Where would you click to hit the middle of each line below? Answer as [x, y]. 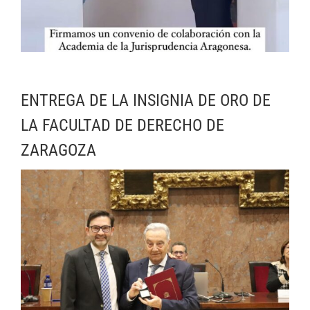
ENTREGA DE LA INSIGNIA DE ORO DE [146, 101]
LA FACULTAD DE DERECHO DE [122, 126]
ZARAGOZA [58, 151]
